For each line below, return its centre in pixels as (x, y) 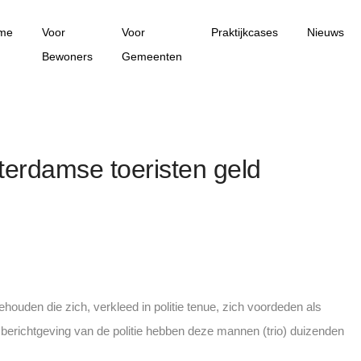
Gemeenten (151, 56)
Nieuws (325, 32)
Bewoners (67, 56)
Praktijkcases (244, 32)
